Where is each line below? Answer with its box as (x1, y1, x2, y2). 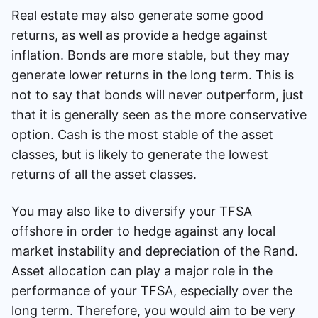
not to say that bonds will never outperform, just (11, 87, 304, 102)
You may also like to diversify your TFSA (11, 203, 252, 219)
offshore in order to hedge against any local (11, 223, 275, 238)
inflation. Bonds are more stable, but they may (11, 47, 290, 62)
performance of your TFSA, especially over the (11, 283, 292, 298)
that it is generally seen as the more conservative (11, 106, 307, 122)
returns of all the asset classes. (11, 166, 197, 182)
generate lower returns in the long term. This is (11, 67, 294, 82)
